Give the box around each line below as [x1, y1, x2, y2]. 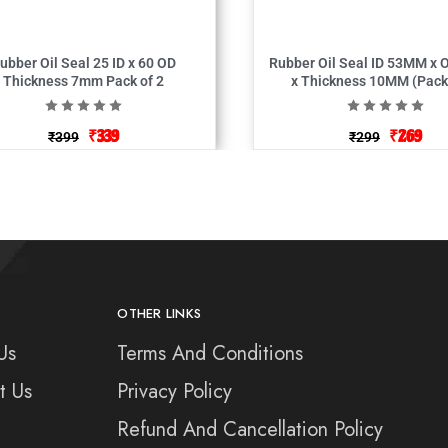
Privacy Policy [117, 376, 233, 406]
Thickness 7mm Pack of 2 [3, 72, 164, 89]
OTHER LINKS [117, 303, 202, 323]
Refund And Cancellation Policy [117, 414, 384, 444]
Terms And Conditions [117, 338, 304, 368]
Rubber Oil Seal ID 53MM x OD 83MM [269, 54, 371, 71]
